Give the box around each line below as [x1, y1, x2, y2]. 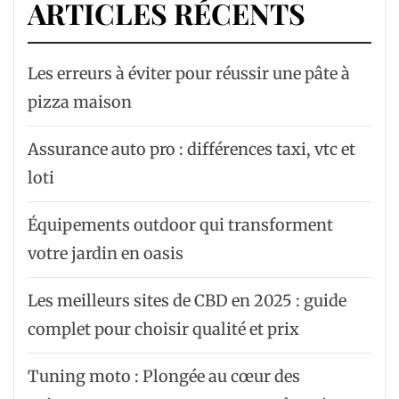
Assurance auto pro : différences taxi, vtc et [28, 138, 355, 159]
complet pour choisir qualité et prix [28, 318, 299, 339]
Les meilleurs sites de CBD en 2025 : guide [28, 289, 346, 311]
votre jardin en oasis [28, 242, 183, 264]
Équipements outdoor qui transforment [28, 214, 333, 235]
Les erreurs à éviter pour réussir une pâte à [28, 62, 350, 84]
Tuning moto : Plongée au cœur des [28, 365, 300, 387]
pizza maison [28, 91, 132, 112]
